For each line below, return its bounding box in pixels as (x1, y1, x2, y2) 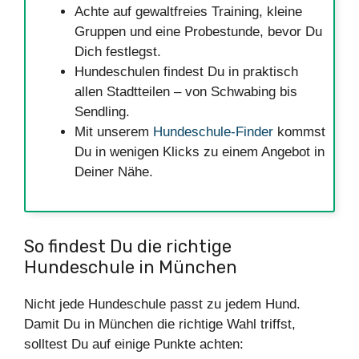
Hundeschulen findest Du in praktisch (75, 64, 298, 80)
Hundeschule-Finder (153, 124, 273, 140)
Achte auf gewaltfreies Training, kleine (75, 4, 302, 20)
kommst (273, 124, 325, 140)
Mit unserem (75, 124, 153, 140)
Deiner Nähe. (75, 164, 153, 180)
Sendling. (75, 104, 130, 120)
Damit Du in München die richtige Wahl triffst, (24, 316, 296, 332)
